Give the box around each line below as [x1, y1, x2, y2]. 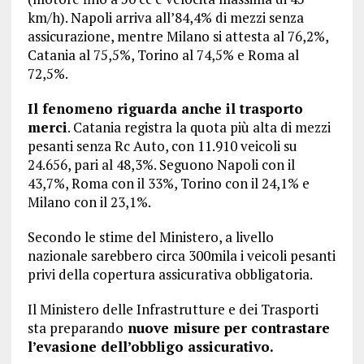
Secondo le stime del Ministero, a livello [27, 227, 274, 247]
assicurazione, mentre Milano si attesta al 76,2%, [27, 27, 328, 46]
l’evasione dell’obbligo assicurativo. [27, 337, 274, 357]
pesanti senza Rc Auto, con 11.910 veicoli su [27, 136, 297, 156]
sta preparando [27, 318, 123, 338]
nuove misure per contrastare [123, 318, 330, 338]
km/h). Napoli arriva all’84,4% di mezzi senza [27, 8, 304, 28]
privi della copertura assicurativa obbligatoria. [27, 265, 313, 284]
